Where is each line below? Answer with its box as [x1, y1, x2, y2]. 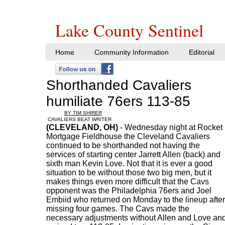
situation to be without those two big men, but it [46, 168, 211, 177]
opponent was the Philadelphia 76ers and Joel [46, 186, 211, 195]
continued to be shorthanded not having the [46, 141, 200, 150]
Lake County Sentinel [55, 19, 203, 42]
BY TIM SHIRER [64, 110, 102, 116]
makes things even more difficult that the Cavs [46, 177, 209, 186]
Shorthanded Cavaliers [46, 77, 191, 93]
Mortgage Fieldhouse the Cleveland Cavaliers [46, 132, 210, 141]
